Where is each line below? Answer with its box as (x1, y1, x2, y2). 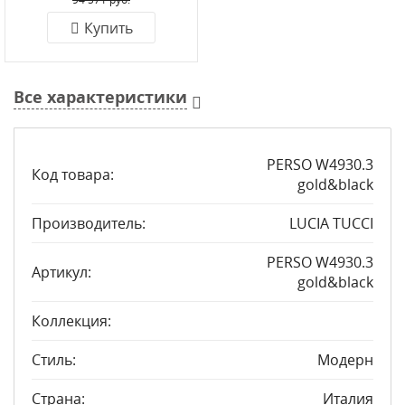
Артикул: (32, 262, 91, 282)
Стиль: (32, 350, 76, 370)
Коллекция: (32, 311, 111, 331)
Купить (83, 18, 133, 38)
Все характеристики (14, 86, 187, 108)
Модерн (317, 350, 373, 370)
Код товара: (32, 165, 114, 184)
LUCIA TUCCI (289, 213, 373, 233)
